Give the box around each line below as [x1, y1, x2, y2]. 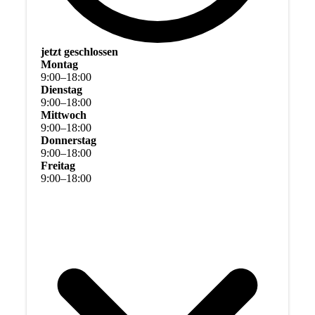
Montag [40, 58, 78, 71]
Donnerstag [40, 134, 96, 147]
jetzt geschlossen [40, 46, 118, 58]
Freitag [40, 160, 75, 172]
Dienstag [40, 84, 82, 96]
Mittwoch [40, 109, 86, 122]
